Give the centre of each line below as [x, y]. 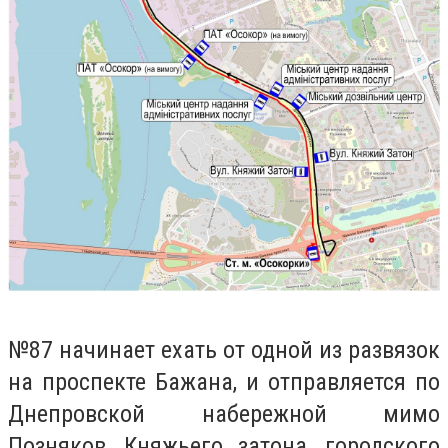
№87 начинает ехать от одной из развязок [224, 350]
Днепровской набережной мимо [224, 414]
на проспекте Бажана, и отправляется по [224, 382]
